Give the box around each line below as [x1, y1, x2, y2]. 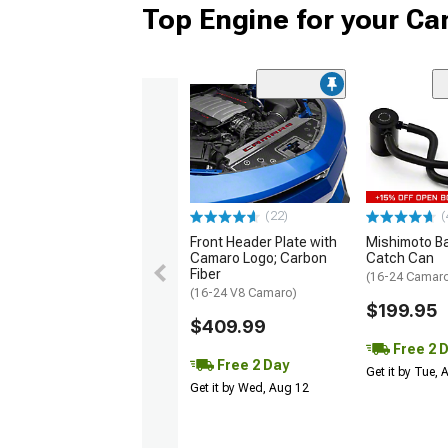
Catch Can [366, 250, 434, 267]
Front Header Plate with [190, 234, 337, 251]
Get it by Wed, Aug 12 [190, 381, 309, 396]
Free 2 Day [214, 357, 289, 374]
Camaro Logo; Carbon [190, 250, 327, 267]
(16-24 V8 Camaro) [190, 286, 297, 301]
